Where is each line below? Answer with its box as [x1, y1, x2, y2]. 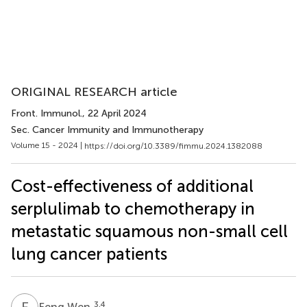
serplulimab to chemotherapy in [11, 198, 255, 219]
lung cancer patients [11, 243, 167, 264]
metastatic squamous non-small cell [11, 221, 288, 241]
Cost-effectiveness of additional [11, 175, 254, 196]
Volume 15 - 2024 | [11, 140, 84, 150]
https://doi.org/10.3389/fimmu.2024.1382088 [84, 140, 262, 151]
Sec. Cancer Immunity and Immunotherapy [11, 124, 204, 136]
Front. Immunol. [11, 108, 82, 119]
